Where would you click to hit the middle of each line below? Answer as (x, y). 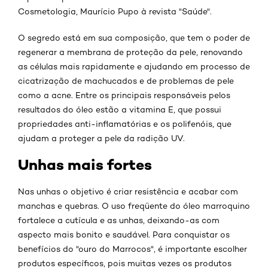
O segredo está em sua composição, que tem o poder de (134, 37)
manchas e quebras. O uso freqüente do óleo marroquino (134, 205)
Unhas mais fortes (85, 165)
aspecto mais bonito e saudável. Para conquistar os (124, 234)
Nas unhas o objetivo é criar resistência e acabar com (128, 191)
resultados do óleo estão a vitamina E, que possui (120, 109)
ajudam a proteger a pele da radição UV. (101, 138)
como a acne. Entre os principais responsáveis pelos (124, 95)
